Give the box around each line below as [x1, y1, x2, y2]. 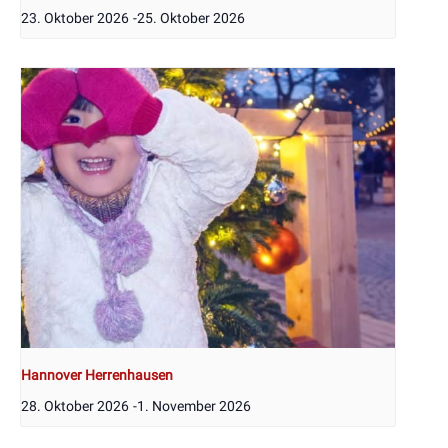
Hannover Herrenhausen [21, 367, 173, 384]
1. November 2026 [137, 398, 251, 415]
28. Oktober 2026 [21, 398, 129, 415]
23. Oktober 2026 [21, 9, 129, 26]
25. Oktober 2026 [137, 9, 245, 26]
